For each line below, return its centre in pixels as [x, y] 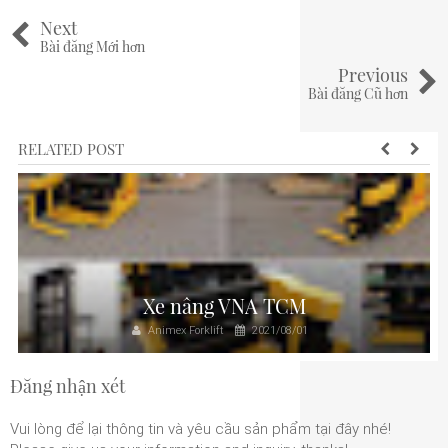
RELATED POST [71, 148]
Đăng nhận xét [67, 385]
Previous [373, 74]
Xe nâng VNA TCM [224, 305]
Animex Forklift [184, 330]
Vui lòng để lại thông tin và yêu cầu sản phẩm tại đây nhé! [200, 429]
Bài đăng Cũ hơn [358, 93]
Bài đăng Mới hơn [92, 46]
